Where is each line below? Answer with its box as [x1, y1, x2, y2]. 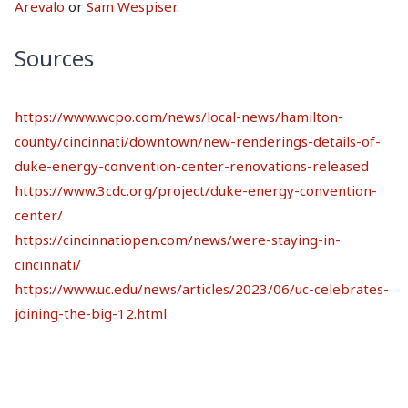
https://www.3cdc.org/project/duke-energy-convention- [15, 181, 377, 200]
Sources [15, 43, 94, 74]
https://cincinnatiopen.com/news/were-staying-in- [15, 230, 341, 250]
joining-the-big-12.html [15, 304, 167, 323]
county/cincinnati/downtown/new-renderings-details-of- [15, 132, 381, 151]
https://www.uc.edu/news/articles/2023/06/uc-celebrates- [15, 280, 389, 299]
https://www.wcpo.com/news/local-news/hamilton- [15, 107, 343, 127]
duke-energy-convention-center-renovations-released [15, 157, 369, 176]
